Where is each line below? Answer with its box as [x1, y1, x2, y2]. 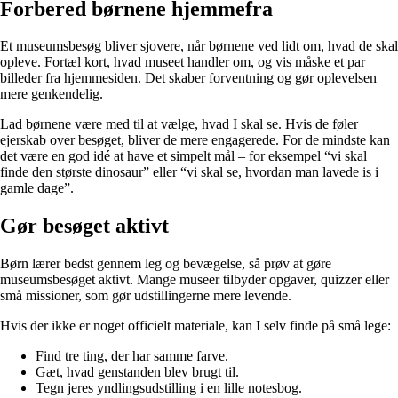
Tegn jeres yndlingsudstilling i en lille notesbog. [36, 380, 302, 396]
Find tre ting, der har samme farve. [36, 348, 228, 364]
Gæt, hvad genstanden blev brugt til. [36, 364, 239, 380]
